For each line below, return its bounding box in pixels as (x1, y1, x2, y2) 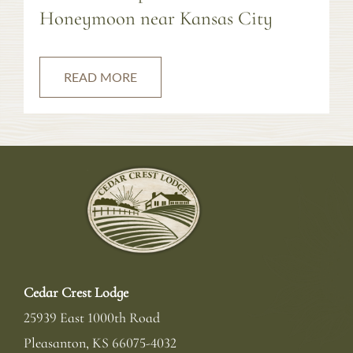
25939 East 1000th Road (24, 308, 160, 326)
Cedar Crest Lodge (24, 283, 128, 301)
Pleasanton (24, 333, 86, 351)
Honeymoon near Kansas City (39, 6, 273, 31)
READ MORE (64, 69, 137, 84)
